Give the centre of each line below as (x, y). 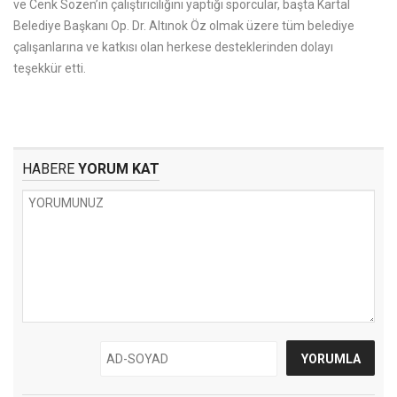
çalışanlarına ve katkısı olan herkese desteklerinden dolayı (173, 47)
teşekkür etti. (50, 68)
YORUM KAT (117, 169)
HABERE (48, 169)
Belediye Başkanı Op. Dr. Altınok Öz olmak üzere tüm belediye (184, 26)
